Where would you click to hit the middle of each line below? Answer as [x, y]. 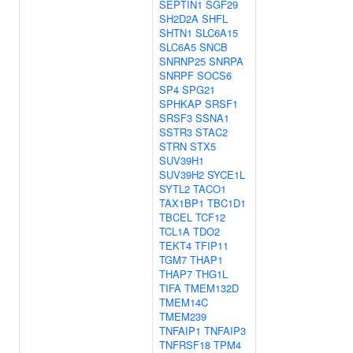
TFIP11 [212, 245]
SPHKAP [180, 104]
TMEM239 [183, 316]
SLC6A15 [217, 33]
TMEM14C [184, 302]
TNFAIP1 [180, 331]
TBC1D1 [227, 203]
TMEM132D [212, 288]
